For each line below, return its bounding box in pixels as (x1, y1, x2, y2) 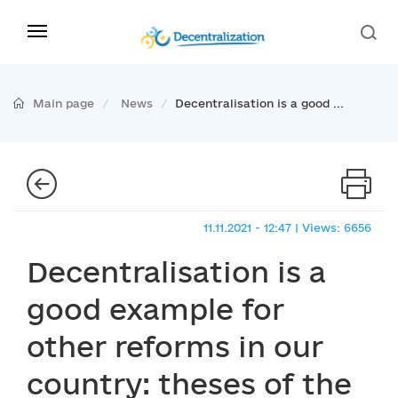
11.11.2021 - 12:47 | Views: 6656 (203, 221, 371, 234)
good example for (27, 293, 284, 325)
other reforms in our (27, 330, 323, 362)
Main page (33, 97, 94, 109)
